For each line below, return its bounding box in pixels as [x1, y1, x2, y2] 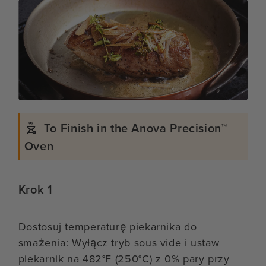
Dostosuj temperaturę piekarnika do [18, 219, 197, 235]
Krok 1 [18, 180, 53, 199]
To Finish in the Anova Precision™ [43, 119, 227, 138]
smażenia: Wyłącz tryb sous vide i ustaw [18, 235, 220, 251]
